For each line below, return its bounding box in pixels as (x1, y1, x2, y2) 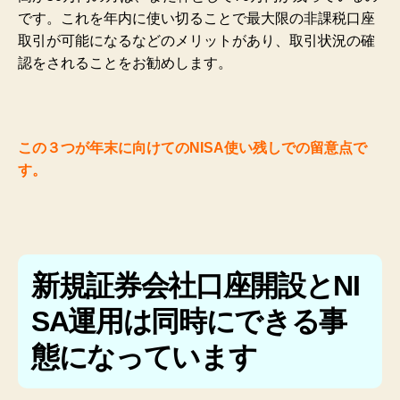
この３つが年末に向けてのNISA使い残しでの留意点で (18, 139, 367, 155)
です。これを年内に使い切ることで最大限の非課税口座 (18, 10, 375, 26)
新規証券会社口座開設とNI (31, 270, 360, 303)
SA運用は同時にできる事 (31, 305, 347, 338)
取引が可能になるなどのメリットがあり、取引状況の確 (18, 32, 375, 48)
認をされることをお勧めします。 (18, 54, 232, 71)
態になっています (31, 341, 257, 374)
